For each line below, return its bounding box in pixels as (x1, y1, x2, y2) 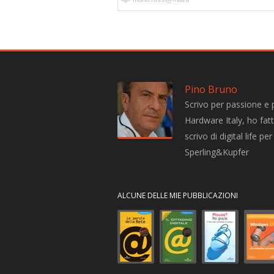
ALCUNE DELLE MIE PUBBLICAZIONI (117, 190, 238, 201)
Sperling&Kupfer (185, 146, 249, 158)
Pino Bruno (185, 83, 237, 96)
